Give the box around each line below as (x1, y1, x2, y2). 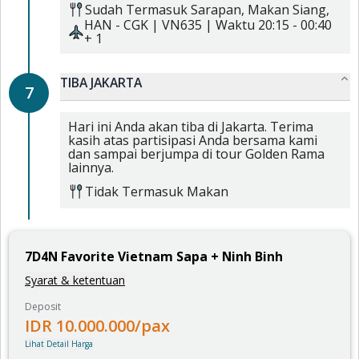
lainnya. (68, 159, 114, 176)
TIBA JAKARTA (60, 74, 142, 91)
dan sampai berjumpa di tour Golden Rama (68, 145, 325, 163)
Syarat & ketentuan (25, 272, 125, 288)
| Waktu (202, 16, 256, 34)
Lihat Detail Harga (25, 337, 93, 349)
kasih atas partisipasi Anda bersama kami (68, 131, 317, 149)
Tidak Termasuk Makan (85, 182, 228, 200)
